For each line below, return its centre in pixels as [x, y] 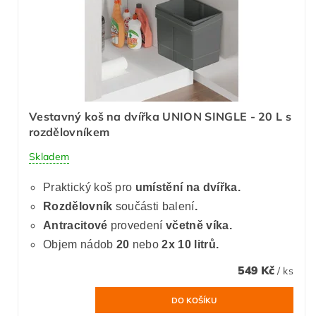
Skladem [49, 156]
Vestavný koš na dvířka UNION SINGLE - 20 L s [160, 117]
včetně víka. [197, 225]
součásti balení [153, 206]
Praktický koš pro [89, 187]
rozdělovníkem [69, 132]
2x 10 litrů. [190, 244]
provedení [136, 225]
